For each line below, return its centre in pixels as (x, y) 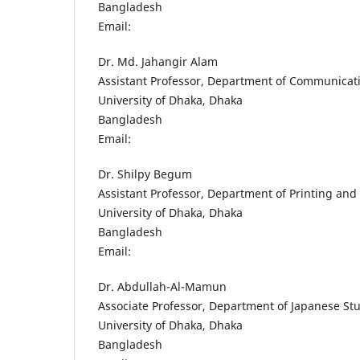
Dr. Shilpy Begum (145, 174)
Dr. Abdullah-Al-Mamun (162, 287)
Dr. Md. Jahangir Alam (158, 62)
